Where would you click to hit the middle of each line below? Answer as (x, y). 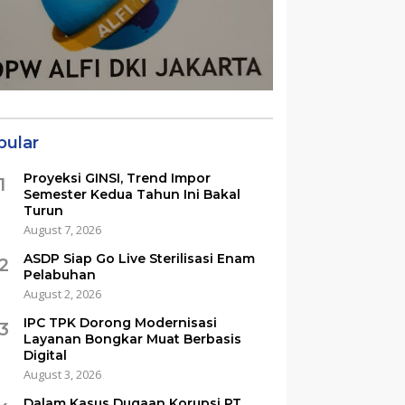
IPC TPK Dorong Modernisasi (121, 322)
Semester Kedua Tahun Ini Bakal (132, 194)
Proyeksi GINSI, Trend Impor (118, 178)
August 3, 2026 (63, 374)
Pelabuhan (60, 274)
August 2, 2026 (63, 293)
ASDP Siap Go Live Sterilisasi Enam (140, 258)
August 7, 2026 (63, 229)
